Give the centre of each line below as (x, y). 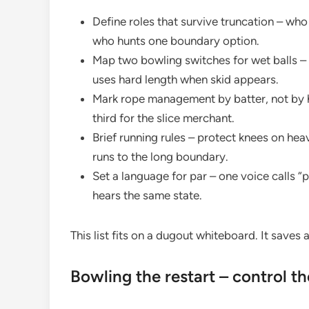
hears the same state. (147, 195)
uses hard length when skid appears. (186, 79)
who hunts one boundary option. (176, 40)
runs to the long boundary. (160, 156)
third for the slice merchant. (163, 118)
